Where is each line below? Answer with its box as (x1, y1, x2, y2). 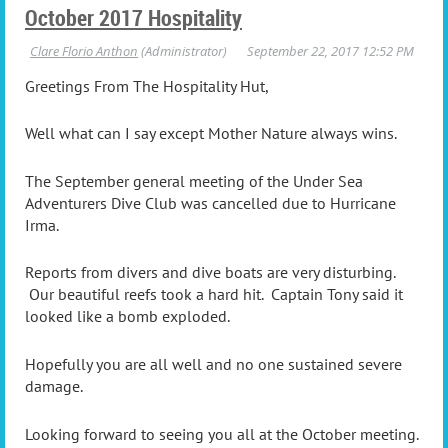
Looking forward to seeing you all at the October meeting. (25, 423, 422, 444)
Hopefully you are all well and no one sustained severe (25, 354, 402, 375)
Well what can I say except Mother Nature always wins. (25, 123, 397, 144)
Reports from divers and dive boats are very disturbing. (25, 262, 395, 283)
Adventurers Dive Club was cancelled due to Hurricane (25, 192, 396, 213)
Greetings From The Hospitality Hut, (25, 75, 269, 96)
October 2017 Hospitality (25, 2, 242, 32)
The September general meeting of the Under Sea (25, 170, 363, 191)
